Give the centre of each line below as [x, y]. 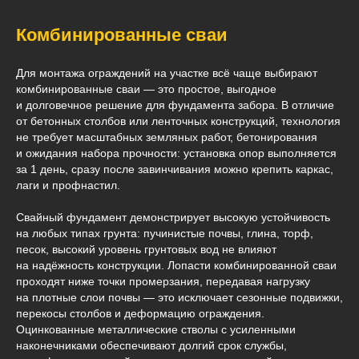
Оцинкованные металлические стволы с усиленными [156, 329]
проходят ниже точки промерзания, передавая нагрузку [163, 281]
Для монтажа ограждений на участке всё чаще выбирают [167, 73]
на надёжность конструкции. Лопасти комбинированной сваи [176, 265]
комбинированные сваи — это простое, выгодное [146, 89]
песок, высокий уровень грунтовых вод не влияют [146, 249]
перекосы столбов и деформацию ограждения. [140, 313]
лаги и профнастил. [68, 185]
